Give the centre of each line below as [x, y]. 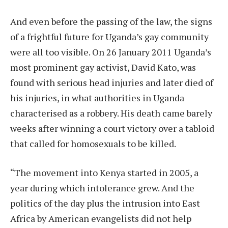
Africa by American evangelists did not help [101, 219]
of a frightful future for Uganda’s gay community [109, 36]
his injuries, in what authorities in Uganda [97, 97]
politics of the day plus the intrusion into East [105, 203]
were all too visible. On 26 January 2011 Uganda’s [111, 52]
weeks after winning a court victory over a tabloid [112, 128]
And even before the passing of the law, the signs [111, 21]
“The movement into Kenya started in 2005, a [104, 173]
